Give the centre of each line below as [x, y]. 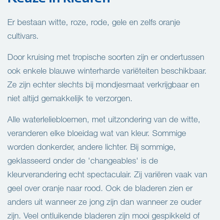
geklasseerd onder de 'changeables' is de [83, 161]
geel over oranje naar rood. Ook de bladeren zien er [100, 188]
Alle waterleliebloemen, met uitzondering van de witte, [104, 119]
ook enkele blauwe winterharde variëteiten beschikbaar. [108, 71]
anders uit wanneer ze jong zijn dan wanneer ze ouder [104, 202]
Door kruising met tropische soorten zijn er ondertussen [106, 57]
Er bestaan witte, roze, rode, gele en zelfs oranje [94, 22]
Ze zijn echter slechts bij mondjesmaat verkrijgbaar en [103, 84]
